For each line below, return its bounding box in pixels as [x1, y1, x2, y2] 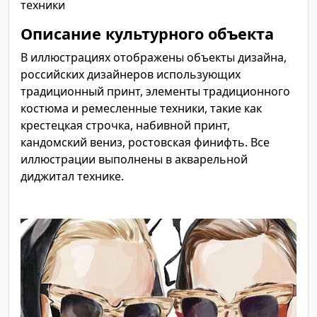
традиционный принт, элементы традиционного [21, 83, 290, 99]
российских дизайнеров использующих [21, 67, 241, 82]
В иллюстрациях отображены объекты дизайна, [21, 50, 287, 65]
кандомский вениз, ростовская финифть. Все [21, 134, 270, 150]
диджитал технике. [21, 168, 124, 184]
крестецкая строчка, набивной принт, [21, 117, 230, 133]
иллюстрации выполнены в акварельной [21, 151, 248, 167]
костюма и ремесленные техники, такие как [21, 100, 262, 116]
